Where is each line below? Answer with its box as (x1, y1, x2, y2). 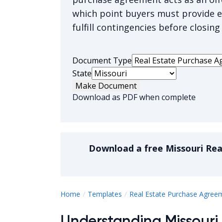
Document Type (72, 55, 132, 66)
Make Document (75, 80, 137, 91)
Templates (88, 189, 122, 199)
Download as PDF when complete (72, 92, 196, 103)
